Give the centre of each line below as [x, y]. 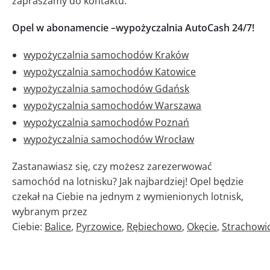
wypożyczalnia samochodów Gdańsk [107, 89]
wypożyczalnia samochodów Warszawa [113, 106]
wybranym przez [50, 212]
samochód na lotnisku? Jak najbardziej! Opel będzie [128, 182]
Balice [58, 227]
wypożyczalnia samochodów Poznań [107, 123]
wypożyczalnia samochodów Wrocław [109, 140]
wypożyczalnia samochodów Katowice [110, 72]
